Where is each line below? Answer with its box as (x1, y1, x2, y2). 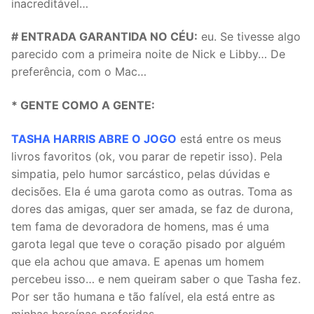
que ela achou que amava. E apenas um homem (11, 254, 264, 268)
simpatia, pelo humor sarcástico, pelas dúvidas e (11, 166, 270, 181)
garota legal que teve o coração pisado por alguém (11, 236, 285, 251)
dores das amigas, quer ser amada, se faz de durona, (11, 201, 293, 216)
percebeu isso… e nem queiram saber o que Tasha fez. (11, 271, 301, 286)
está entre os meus (177, 131, 281, 146)
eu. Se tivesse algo (198, 29, 301, 44)
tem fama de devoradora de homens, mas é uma (11, 219, 269, 233)
